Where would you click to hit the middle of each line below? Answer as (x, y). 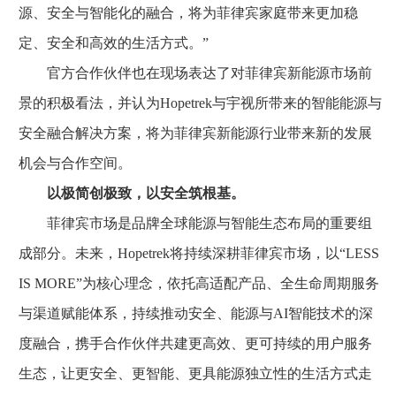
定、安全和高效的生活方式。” (114, 42)
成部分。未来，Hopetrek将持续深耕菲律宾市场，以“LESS (199, 253)
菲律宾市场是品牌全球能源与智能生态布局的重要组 (195, 223)
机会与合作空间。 (75, 163)
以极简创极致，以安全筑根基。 (146, 193)
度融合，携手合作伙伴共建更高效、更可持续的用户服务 (195, 343)
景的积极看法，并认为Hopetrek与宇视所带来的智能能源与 (200, 103)
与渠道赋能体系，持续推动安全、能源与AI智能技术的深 (196, 313)
